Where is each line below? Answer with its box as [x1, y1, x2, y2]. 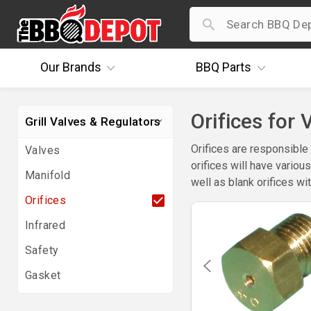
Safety [25, 244, 59, 257]
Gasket [25, 269, 61, 282]
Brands [59, 60, 101, 74]
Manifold [25, 169, 71, 182]
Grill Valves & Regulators [25, 115, 161, 128]
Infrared [25, 219, 66, 232]
